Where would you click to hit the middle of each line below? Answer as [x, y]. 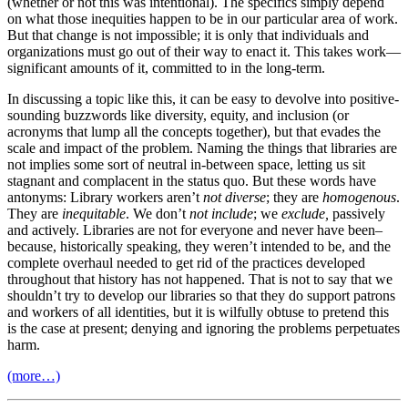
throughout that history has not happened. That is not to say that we [200, 279]
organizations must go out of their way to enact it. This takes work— [204, 51]
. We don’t [158, 213]
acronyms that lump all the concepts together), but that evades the [194, 131]
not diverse [235, 197]
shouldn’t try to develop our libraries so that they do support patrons [201, 295]
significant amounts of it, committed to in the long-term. [166, 67]
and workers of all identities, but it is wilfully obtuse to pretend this [198, 311]
